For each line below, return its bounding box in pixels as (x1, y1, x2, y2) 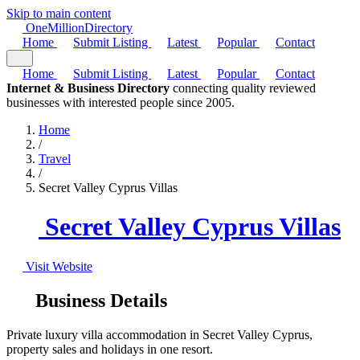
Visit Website (22, 259, 92, 273)
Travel (39, 152, 71, 166)
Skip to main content (6, 6, 111, 20)
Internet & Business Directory (6, 81, 170, 95)
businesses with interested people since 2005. (6, 96, 235, 109)
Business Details (31, 289, 167, 311)
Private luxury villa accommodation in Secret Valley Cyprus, (6, 327, 313, 342)
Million (47, 21, 84, 35)
